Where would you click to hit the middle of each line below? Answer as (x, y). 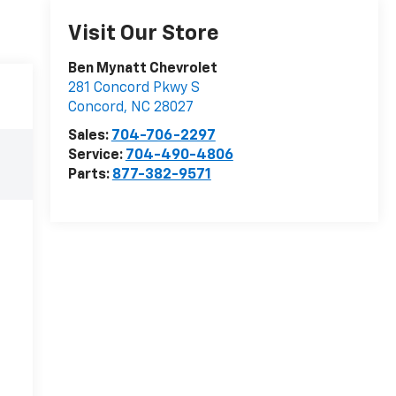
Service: (96, 155)
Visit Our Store (143, 33)
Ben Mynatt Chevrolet (142, 69)
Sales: (89, 136)
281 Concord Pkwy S (133, 88)
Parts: (90, 175)
